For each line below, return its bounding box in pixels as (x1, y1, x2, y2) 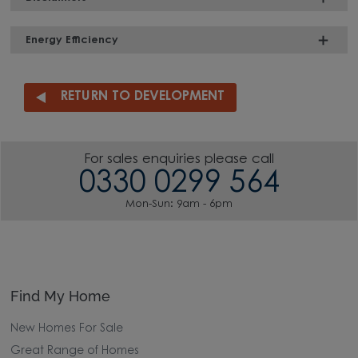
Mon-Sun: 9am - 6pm (125, 199, 233, 210)
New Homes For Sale (10, 323, 124, 335)
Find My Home (10, 287, 111, 304)
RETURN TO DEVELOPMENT (60, 90, 225, 103)
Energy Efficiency (26, 34, 119, 46)
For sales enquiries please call (84, 153, 274, 167)
